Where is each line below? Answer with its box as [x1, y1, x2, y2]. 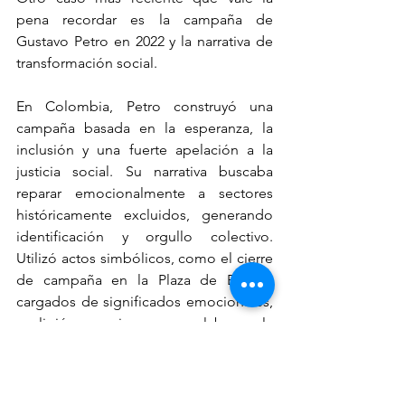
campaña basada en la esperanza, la [16, 118, 273, 137]
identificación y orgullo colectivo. [16, 227, 273, 245]
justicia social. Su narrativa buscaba [16, 162, 273, 180]
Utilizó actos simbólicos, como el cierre [16, 249, 273, 267]
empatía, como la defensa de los [16, 335, 273, 353]
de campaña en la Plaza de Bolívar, [16, 270, 273, 288]
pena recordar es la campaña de [16, 10, 273, 28]
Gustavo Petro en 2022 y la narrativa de [16, 32, 273, 50]
